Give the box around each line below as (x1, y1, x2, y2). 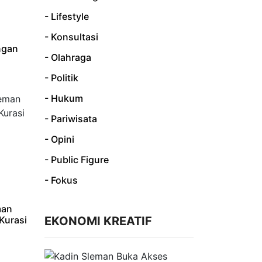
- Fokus (44, 174, 78, 186)
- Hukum (44, 92, 83, 104)
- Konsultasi (44, 30, 98, 43)
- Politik (44, 71, 78, 84)
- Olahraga (44, 51, 91, 63)
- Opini (44, 133, 74, 145)
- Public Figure (44, 153, 109, 166)
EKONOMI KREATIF (44, 213, 152, 228)
